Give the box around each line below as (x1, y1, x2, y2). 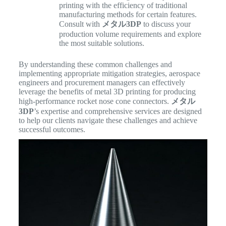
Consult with (59, 20, 102, 29)
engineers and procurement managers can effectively (18, 78, 185, 87)
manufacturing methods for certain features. (59, 10, 197, 19)
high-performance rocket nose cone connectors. (18, 97, 171, 106)
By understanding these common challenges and (18, 60, 172, 69)
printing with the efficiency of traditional (59, 1, 187, 10)
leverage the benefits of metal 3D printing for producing (18, 87, 196, 96)
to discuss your (141, 20, 191, 29)
